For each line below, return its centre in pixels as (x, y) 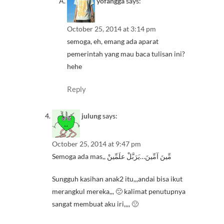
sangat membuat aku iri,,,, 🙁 (95, 204)
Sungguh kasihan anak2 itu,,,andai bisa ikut (117, 179)
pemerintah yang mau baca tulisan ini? (126, 53)
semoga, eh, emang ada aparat (113, 41)
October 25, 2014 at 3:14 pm (111, 28)
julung (91, 116)
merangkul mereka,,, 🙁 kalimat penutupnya (119, 191)
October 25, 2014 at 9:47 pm (96, 144)
